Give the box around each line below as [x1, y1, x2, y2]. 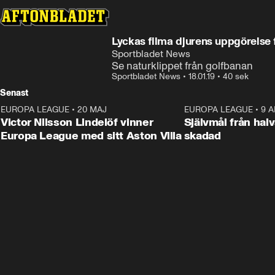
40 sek [223, 71, 249, 82]
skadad [184, 129, 221, 142]
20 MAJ [77, 104, 107, 115]
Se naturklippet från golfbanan [112, 60, 253, 72]
